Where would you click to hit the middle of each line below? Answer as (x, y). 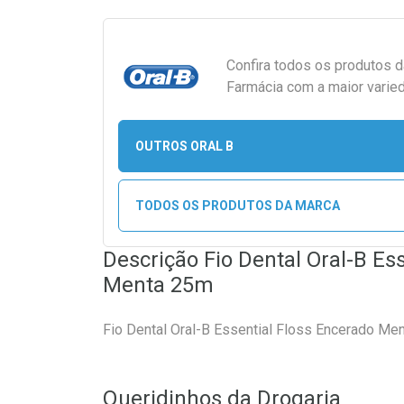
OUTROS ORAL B (184, 146)
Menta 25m (158, 285)
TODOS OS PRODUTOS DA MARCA (237, 205)
